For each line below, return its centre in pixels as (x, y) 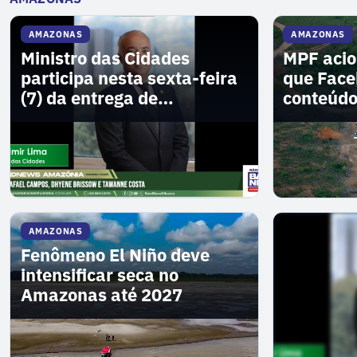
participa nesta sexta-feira (129, 78)
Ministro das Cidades (105, 59)
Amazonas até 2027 (101, 295)
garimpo (317, 118)
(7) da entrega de (89, 98)
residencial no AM (92, 118)
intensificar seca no (99, 275)
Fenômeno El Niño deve (115, 255)
